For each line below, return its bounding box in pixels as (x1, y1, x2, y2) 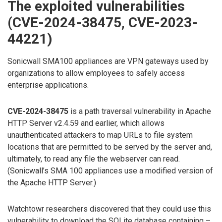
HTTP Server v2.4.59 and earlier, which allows (7, 118, 165, 128)
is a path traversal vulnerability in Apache (68, 106, 211, 116)
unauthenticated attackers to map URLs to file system (7, 130, 193, 140)
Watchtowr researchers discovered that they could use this (7, 204, 211, 214)
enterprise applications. (7, 80, 89, 90)
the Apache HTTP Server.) (7, 177, 96, 187)
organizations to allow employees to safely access (7, 68, 185, 78)
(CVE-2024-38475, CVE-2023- (7, 14, 198, 31)
